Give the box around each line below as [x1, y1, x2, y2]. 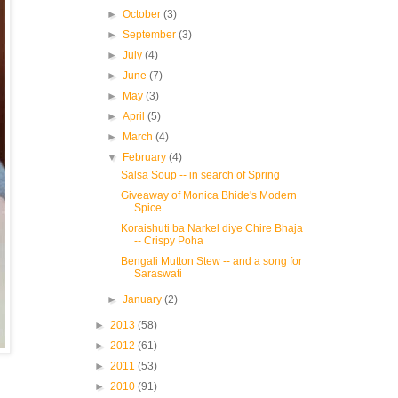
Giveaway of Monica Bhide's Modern [120, 189, 297, 202]
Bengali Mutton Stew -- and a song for [120, 255, 302, 267]
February [123, 151, 170, 163]
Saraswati [133, 267, 182, 280]
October [123, 8, 164, 20]
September [123, 28, 179, 41]
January [123, 293, 165, 306]
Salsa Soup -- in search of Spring [120, 169, 280, 181]
